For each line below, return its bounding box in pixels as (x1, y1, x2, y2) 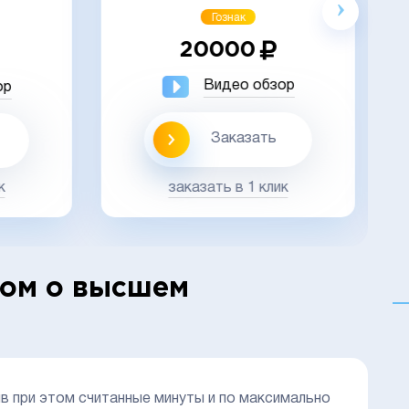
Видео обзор (201, 79, 293, 93)
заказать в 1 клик (166, 181, 287, 194)
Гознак (209, 12, 244, 23)
